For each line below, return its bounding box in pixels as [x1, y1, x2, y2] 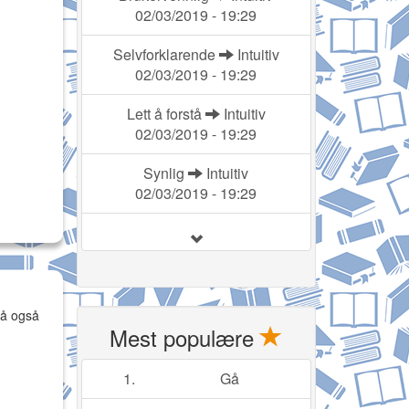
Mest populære [110, 321, 261, 354]
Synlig [143, 163, 189, 184]
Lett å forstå [126, 103, 205, 125]
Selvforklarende [112, 44, 219, 66]
